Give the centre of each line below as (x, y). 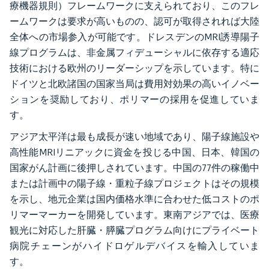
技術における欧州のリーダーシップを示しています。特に (134, 68)
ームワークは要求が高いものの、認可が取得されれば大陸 (134, 21)
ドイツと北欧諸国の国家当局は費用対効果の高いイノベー (134, 83)
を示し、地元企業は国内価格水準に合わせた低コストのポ (134, 199)
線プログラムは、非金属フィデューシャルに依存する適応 (134, 52)
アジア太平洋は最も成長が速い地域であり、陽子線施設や (134, 136)
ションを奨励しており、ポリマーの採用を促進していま (134, 99)
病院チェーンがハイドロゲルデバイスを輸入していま (134, 246)
